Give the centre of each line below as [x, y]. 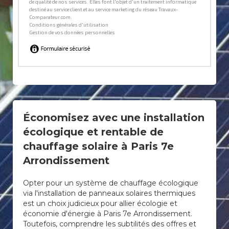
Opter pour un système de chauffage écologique [111, 183]
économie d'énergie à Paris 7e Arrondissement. [108, 214]
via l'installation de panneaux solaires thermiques [109, 193]
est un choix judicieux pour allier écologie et [100, 203]
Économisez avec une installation [114, 118]
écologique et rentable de [93, 132]
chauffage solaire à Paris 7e [98, 146]
